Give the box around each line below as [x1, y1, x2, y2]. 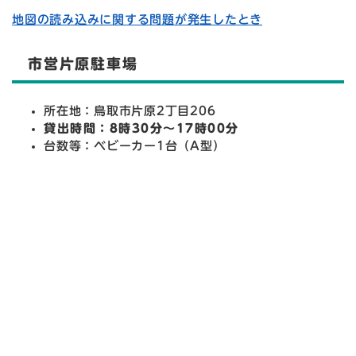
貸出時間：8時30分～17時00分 [44, 122, 239, 135]
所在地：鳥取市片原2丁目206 [44, 105, 216, 118]
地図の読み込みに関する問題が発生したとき [12, 14, 262, 26]
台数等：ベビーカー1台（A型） [44, 140, 226, 153]
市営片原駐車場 [28, 56, 138, 72]
